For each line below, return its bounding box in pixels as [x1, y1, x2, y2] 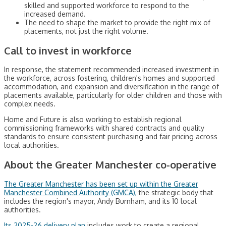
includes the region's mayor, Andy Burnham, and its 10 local [4, 196, 197, 205]
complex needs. [4, 99, 55, 108]
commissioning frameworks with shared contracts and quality [4, 124, 204, 133]
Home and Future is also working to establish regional [4, 115, 182, 124]
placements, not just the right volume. [24, 27, 148, 36]
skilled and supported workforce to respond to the [24, 1, 189, 10]
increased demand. [24, 10, 86, 19]
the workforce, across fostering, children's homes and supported [4, 74, 215, 83]
